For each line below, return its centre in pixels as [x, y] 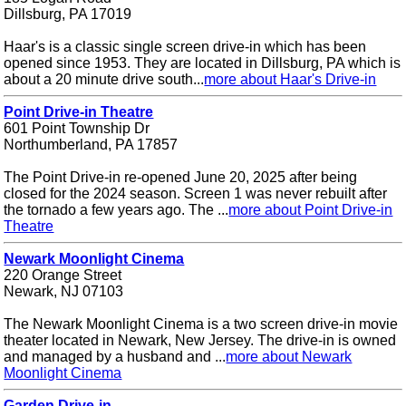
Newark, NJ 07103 [64, 292]
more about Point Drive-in [311, 210]
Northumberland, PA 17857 [91, 145]
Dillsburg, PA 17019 [68, 14]
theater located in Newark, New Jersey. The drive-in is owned [200, 341]
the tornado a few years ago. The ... [116, 210]
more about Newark [289, 357]
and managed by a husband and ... [115, 357]
